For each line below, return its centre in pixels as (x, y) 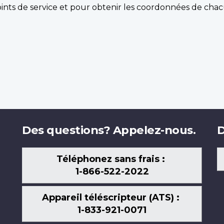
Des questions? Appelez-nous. (109, 130)
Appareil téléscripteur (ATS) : (112, 197)
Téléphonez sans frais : (112, 159)
